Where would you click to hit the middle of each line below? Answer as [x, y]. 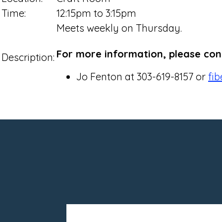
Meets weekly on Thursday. [122, 28]
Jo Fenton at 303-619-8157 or [142, 76]
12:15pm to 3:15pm [96, 13]
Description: [28, 57]
